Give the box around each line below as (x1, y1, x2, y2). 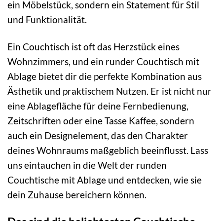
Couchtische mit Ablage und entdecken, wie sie (7, 174, 202, 186)
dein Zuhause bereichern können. (7, 189, 147, 201)
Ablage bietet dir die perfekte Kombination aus (7, 71, 202, 82)
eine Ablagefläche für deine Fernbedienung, (7, 100, 188, 112)
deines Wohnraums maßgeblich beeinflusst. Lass (7, 145, 208, 156)
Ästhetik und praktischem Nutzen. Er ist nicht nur (7, 85, 212, 97)
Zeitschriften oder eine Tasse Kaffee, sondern (7, 115, 194, 127)
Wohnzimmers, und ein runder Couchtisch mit (7, 56, 199, 68)
